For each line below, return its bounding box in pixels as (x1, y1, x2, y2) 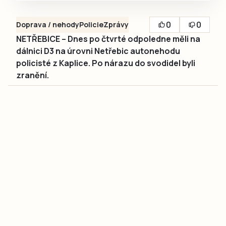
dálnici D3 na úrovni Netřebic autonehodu (16, 45, 180, 57)
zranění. (16, 70, 50, 81)
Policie (79, 20, 103, 30)
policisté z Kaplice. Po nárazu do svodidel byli (16, 58, 195, 69)
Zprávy (103, 20, 129, 30)
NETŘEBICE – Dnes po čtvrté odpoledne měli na (16, 33, 200, 45)
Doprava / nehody (16, 20, 79, 30)
